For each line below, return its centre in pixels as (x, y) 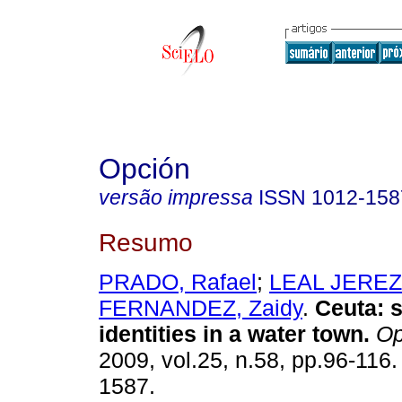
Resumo (146, 242)
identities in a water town (231, 334)
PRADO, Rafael (178, 282)
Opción (144, 169)
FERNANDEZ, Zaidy (201, 308)
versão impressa (176, 197)
